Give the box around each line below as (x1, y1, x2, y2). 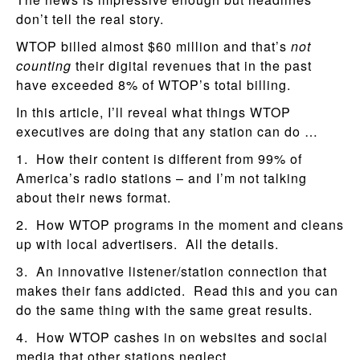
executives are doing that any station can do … (16, 122, 318, 141)
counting (16, 56, 72, 75)
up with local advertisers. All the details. (16, 235, 279, 253)
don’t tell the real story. (16, 10, 164, 28)
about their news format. (16, 188, 171, 207)
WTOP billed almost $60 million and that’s (16, 37, 291, 55)
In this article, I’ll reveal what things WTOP (16, 103, 291, 121)
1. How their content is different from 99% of (16, 149, 302, 168)
